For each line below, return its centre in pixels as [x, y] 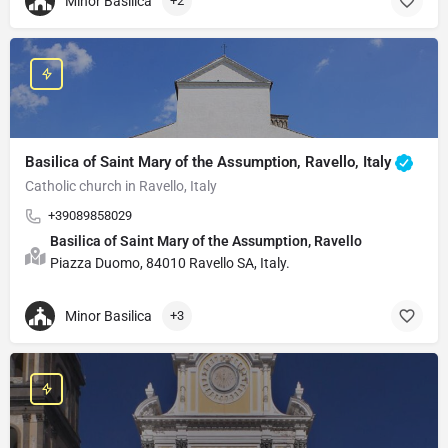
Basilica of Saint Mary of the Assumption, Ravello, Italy [210, 161]
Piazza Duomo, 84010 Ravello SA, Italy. [170, 263]
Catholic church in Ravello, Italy [121, 186]
